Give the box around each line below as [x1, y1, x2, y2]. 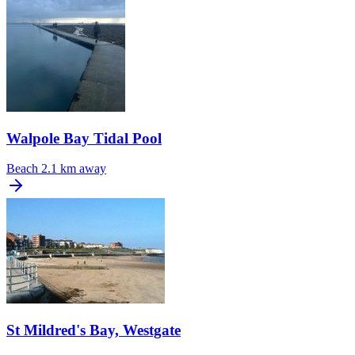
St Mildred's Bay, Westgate [6, 322, 181, 339]
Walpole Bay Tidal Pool [6, 129, 162, 147]
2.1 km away [41, 162, 106, 176]
